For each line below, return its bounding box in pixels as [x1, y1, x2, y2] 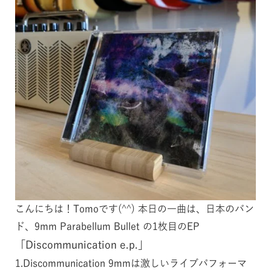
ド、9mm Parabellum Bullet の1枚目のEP [15, 221, 200, 231]
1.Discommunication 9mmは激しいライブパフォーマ [15, 258, 247, 268]
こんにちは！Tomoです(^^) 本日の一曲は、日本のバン [15, 203, 254, 214]
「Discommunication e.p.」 [15, 239, 148, 250]
